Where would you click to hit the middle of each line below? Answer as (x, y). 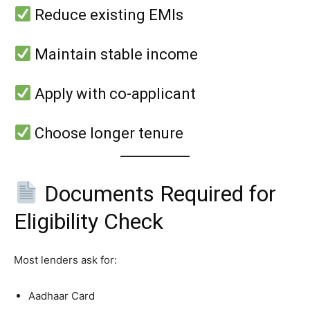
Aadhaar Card (62, 296)
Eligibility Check (89, 222)
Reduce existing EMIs (108, 15)
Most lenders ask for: (65, 260)
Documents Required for (158, 194)
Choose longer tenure (108, 134)
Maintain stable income (115, 55)
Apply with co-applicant (114, 94)
